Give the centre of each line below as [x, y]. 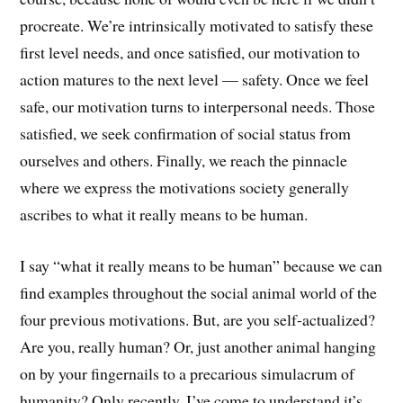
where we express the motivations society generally [185, 188]
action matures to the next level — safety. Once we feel [195, 80]
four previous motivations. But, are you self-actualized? [198, 320]
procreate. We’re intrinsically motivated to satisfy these [197, 26]
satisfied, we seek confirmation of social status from [186, 134]
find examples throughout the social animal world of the [199, 293]
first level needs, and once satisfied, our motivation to [190, 53]
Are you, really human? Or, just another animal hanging [198, 347]
